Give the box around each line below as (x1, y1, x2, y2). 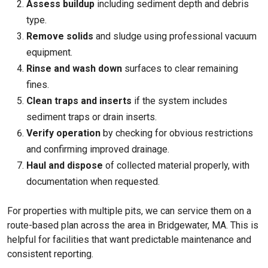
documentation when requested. (26, 176, 160, 187)
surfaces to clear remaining (122, 63, 238, 74)
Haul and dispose (26, 160, 103, 171)
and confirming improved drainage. (26, 144, 169, 155)
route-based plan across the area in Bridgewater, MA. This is (7, 220, 258, 231)
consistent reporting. (7, 248, 93, 260)
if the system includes (132, 95, 227, 106)
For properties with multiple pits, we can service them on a (7, 205, 251, 217)
